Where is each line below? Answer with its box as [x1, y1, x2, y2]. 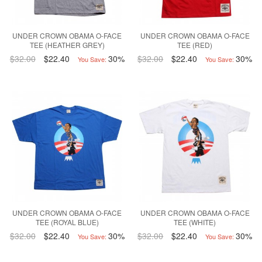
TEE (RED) [177, 40, 213, 50]
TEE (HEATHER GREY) [29, 40, 105, 50]
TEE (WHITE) [174, 216, 216, 227]
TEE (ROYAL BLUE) [35, 216, 99, 227]
